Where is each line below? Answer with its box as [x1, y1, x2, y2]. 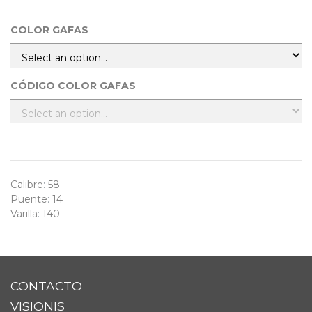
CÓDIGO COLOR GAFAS [10, 79, 136, 93]
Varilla [10, 208, 38, 221]
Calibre [10, 178, 43, 192]
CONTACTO [10, 279, 82, 294]
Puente [10, 193, 47, 206]
